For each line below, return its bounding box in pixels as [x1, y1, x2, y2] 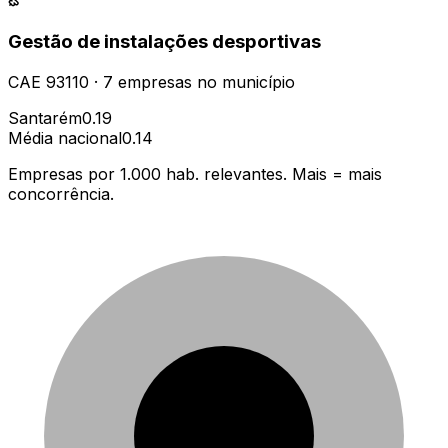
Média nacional [8, 127, 122, 148]
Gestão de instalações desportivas [8, 29, 321, 53]
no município [192, 71, 295, 92]
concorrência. [8, 183, 114, 204]
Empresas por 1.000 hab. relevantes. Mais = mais [8, 163, 382, 184]
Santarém [8, 107, 82, 128]
